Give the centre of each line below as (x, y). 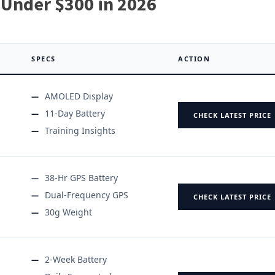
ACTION (194, 58)
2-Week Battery (76, 259)
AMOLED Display (79, 96)
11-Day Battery (75, 113)
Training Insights (80, 130)
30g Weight (68, 212)
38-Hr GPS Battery (81, 177)
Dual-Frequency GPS (87, 195)
